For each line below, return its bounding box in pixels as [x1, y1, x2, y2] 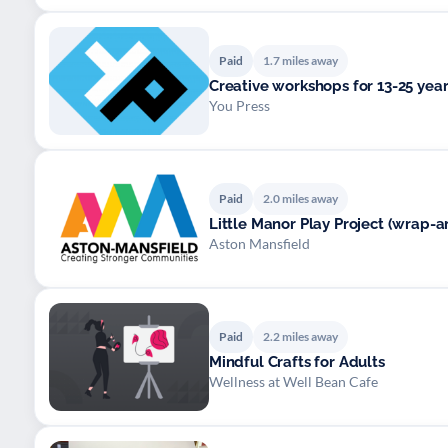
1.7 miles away [263, 52, 338, 68]
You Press [209, 96, 270, 114]
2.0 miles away [263, 190, 338, 206]
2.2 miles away [263, 328, 338, 344]
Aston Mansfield [209, 234, 310, 252]
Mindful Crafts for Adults [209, 352, 385, 371]
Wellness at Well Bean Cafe [209, 372, 378, 390]
